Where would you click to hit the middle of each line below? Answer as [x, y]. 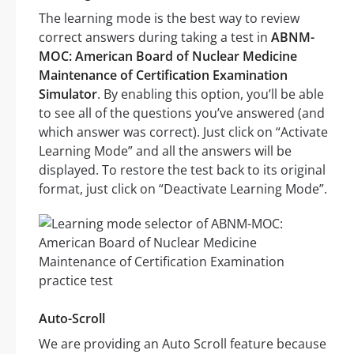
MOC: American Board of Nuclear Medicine [168, 56]
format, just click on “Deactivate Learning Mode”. [183, 189]
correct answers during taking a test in [155, 38]
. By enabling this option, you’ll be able [211, 94]
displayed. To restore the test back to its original [182, 170]
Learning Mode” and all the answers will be [165, 151]
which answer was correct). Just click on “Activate [183, 132]
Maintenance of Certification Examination [163, 75]
